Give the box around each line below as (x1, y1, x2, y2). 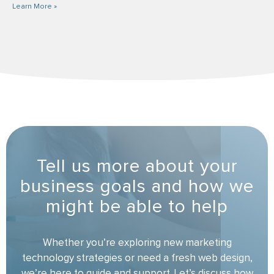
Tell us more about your (36, 157, 238, 176)
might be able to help (46, 197, 228, 216)
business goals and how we (20, 177, 254, 196)
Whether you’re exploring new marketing (42, 237, 232, 248)
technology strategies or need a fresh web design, (21, 253, 253, 264)
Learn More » (12, 2, 57, 10)
